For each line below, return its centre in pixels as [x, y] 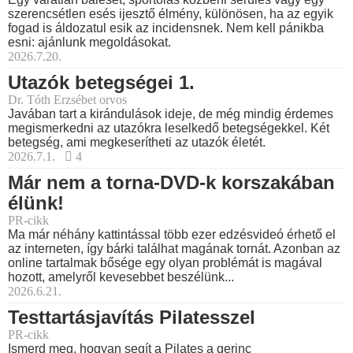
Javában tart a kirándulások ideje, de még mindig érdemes [171, 114]
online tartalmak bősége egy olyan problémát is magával [165, 263]
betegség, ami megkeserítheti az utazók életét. [137, 143]
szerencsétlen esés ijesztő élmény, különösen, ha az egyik [171, 14]
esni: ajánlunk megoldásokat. [89, 43]
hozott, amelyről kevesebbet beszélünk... [121, 277]
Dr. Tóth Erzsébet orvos [67, 100]
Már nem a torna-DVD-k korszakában [171, 183]
